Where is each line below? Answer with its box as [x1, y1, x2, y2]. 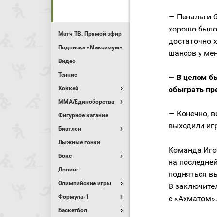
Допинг [58, 166, 78, 173]
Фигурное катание [58, 112, 108, 119]
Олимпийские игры [58, 180, 111, 186]
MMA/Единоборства [58, 98, 114, 105]
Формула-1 [58, 193, 89, 200]
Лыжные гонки [58, 139, 100, 146]
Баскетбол [58, 207, 87, 214]
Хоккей [58, 85, 78, 92]
